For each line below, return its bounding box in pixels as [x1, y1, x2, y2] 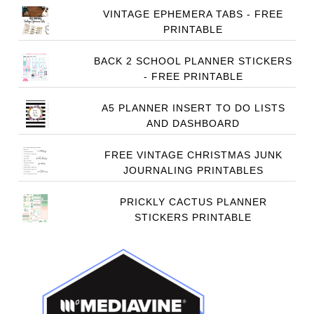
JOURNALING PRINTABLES [123, 165, 264, 177]
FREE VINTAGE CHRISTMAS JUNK [104, 149, 282, 161]
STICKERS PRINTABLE [135, 212, 252, 224]
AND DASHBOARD [146, 118, 240, 130]
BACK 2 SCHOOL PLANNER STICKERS [94, 55, 293, 67]
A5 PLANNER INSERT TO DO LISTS [101, 102, 285, 114]
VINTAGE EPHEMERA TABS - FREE [103, 8, 284, 20]
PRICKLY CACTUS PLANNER [119, 196, 267, 208]
